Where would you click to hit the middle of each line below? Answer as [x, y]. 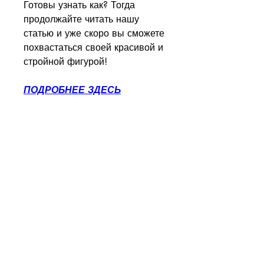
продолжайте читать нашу [81, 19]
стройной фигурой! [65, 62]
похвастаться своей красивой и [93, 48]
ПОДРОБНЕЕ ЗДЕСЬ [72, 90]
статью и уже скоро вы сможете [94, 34]
